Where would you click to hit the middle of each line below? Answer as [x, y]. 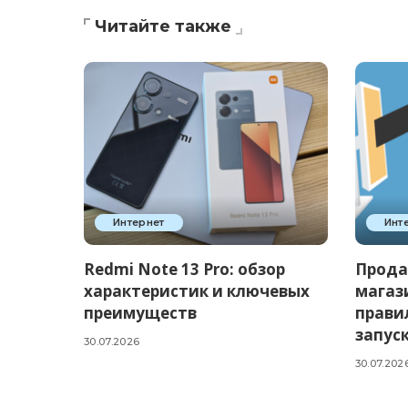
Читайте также [163, 27]
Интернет [139, 223]
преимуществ [140, 313]
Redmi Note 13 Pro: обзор [184, 270]
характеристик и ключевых [197, 291]
